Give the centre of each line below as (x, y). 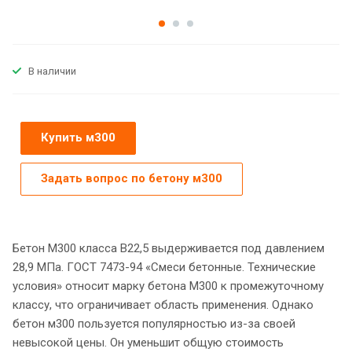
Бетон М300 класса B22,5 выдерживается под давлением (169, 248)
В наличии (52, 71)
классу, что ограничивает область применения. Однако (163, 304)
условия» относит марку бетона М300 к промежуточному (168, 286)
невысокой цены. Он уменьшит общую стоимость (148, 342)
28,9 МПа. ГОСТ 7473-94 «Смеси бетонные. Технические (164, 267)
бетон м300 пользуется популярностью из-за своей (154, 323)
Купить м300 (78, 137)
